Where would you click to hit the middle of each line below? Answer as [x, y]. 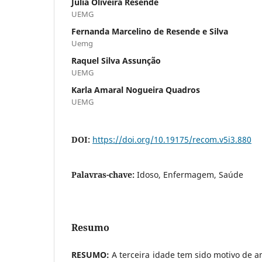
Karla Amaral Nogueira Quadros [136, 89]
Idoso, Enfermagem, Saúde [190, 174]
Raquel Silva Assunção [116, 60]
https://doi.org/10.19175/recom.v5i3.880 [172, 139]
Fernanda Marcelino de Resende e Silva [150, 31]
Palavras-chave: [104, 174]
